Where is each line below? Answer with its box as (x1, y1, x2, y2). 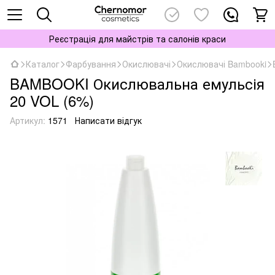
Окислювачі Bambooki (177, 58, 266, 70)
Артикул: (10, 114, 45, 126)
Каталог (26, 58, 60, 70)
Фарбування (66, 58, 116, 70)
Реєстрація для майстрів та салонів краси (49, 33, 226, 45)
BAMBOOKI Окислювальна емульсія (10, 72, 265, 94)
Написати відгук (75, 114, 142, 126)
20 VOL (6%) (10, 90, 94, 111)
